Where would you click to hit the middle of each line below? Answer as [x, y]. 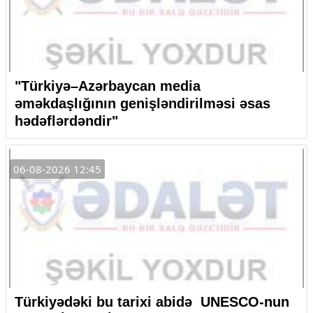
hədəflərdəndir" [66, 121]
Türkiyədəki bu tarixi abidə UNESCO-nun [152, 301]
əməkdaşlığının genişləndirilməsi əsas [143, 103]
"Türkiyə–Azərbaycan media [108, 86]
